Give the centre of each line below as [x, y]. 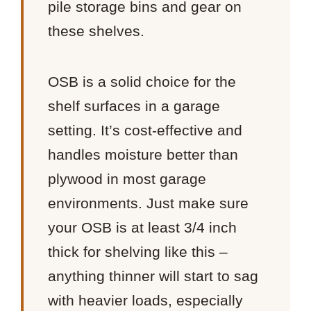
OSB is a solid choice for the [142, 81]
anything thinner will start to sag [153, 276]
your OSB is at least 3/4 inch [143, 227]
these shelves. [96, 31]
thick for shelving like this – [138, 251]
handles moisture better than [143, 154]
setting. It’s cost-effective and [145, 130]
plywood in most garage [127, 178]
